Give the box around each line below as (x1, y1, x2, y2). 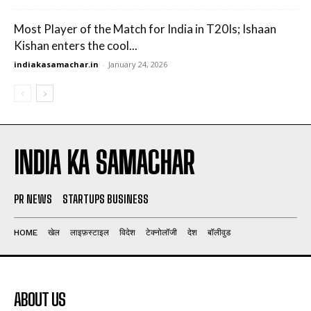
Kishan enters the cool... (14, 38, 137, 53)
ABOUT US (14, 289, 65, 310)
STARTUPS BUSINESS (62, 192, 149, 205)
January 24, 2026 (108, 59, 167, 69)
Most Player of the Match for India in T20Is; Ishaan (14, 22, 276, 36)
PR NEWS (14, 192, 52, 205)
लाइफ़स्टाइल (70, 228, 109, 237)
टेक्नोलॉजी (146, 228, 177, 237)
